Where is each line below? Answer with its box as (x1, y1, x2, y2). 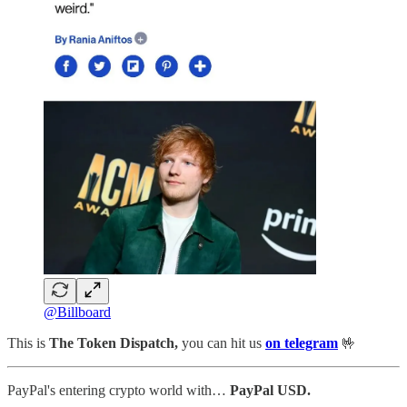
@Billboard (44, 304, 111, 321)
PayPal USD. (230, 382, 311, 399)
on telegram (265, 335, 338, 352)
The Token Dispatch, (45, 335, 182, 352)
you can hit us (182, 335, 265, 352)
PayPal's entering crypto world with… (7, 382, 230, 399)
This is (7, 335, 45, 352)
